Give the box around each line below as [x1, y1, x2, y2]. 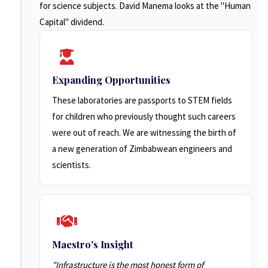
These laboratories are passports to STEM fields [52, 95, 232, 106]
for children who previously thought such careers [52, 111, 236, 122]
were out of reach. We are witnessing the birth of [52, 127, 236, 138]
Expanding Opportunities [52, 73, 170, 86]
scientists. [52, 159, 91, 170]
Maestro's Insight [52, 237, 133, 251]
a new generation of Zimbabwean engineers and [52, 143, 232, 154]
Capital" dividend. [39, 16, 104, 28]
